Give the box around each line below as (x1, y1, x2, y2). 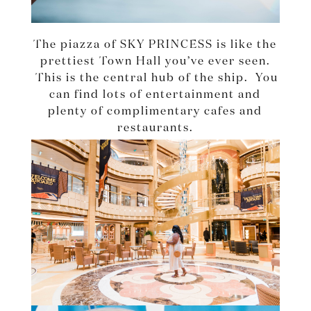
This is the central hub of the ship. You (32, 73, 279, 85)
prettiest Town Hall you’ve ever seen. (40, 56, 271, 68)
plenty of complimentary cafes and (48, 106, 263, 118)
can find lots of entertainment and (49, 90, 262, 101)
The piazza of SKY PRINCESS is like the (33, 40, 278, 51)
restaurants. (117, 123, 194, 135)
